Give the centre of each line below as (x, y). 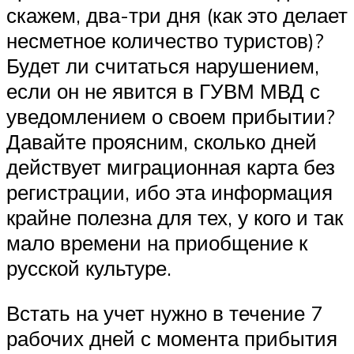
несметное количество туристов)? (165, 40)
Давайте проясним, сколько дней (162, 141)
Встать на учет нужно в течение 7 (164, 313)
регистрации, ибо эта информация (169, 192)
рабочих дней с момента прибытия (172, 339)
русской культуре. (89, 267)
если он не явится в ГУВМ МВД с (163, 90)
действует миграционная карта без (171, 166)
